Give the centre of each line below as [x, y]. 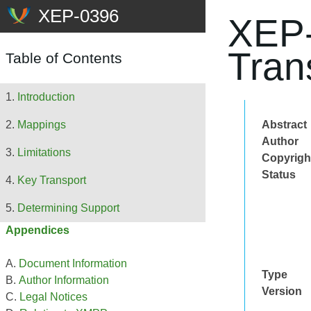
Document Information [73, 264]
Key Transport [52, 180]
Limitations [44, 153]
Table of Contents [64, 58]
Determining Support [68, 208]
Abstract [284, 125]
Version [282, 291]
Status [279, 175]
